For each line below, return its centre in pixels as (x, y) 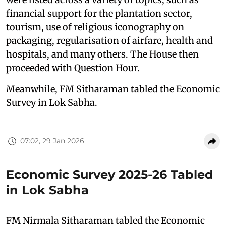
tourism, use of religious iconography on (95, 27)
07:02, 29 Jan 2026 (52, 141)
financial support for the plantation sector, (99, 13)
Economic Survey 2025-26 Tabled (110, 174)
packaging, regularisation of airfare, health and (109, 40)
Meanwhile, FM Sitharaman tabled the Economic (113, 89)
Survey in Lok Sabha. (52, 102)
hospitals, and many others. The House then (102, 54)
